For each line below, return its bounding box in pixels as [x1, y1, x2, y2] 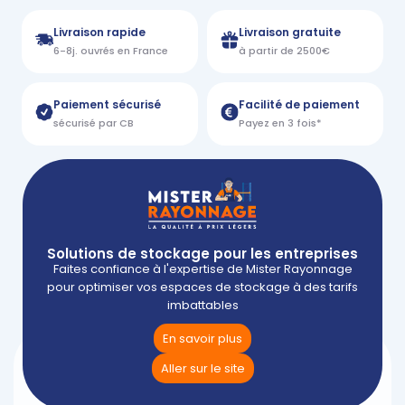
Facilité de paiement [239, 97, 360, 113]
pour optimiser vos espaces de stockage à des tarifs [47, 278, 358, 297]
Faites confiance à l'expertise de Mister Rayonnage [52, 260, 353, 278]
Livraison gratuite [239, 24, 341, 41]
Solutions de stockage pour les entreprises [47, 244, 358, 264]
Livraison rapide [53, 24, 146, 41]
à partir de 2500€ [239, 43, 330, 59]
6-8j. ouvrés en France [53, 43, 169, 59]
